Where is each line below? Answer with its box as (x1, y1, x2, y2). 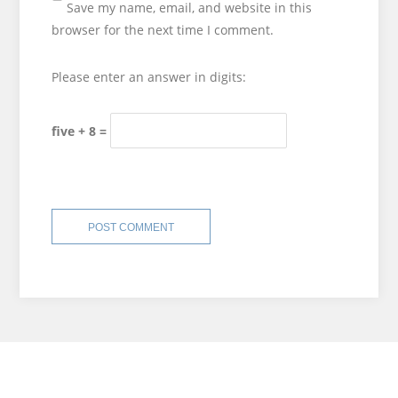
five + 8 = (51, 122, 110, 139)
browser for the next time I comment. (51, 21, 274, 38)
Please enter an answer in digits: (51, 68, 246, 85)
